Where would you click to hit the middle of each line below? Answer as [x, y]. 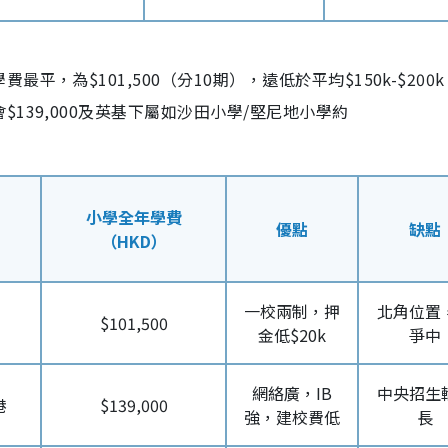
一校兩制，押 [292, 311]
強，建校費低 [292, 417]
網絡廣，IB [292, 393]
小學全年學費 [133, 217]
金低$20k [292, 335]
